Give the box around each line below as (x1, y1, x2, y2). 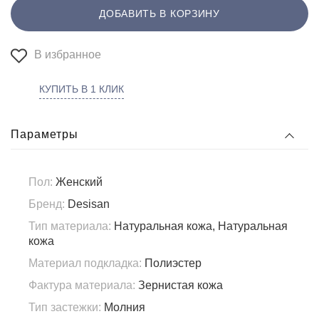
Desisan (65, 198, 110, 211)
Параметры (11, 128, 78, 141)
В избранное (34, 48, 101, 61)
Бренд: (28, 198, 65, 211)
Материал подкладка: (28, 257, 142, 270)
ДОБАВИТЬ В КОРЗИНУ (99, 8, 220, 20)
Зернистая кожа (135, 279, 223, 292)
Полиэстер (142, 257, 202, 270)
